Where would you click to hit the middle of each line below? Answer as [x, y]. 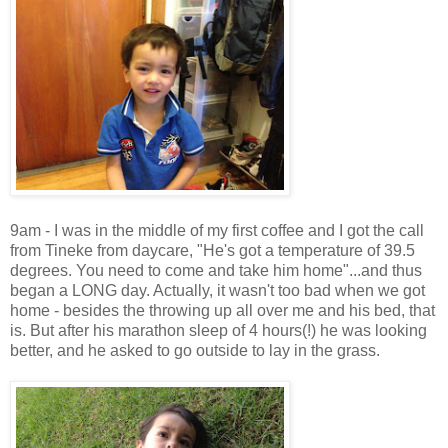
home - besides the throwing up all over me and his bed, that [222, 310]
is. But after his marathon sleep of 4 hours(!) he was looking [218, 330]
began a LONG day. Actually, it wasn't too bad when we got [217, 290]
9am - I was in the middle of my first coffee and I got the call [217, 230]
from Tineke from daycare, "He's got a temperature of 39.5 [212, 250]
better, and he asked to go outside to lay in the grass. [195, 350]
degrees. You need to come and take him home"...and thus [216, 270]
